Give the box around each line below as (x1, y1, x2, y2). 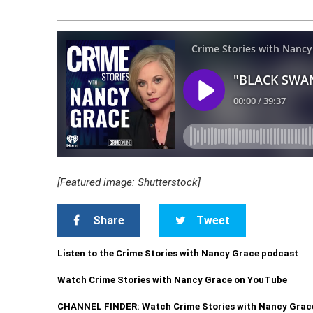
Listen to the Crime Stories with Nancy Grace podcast (57, 248, 299, 259)
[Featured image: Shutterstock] (57, 176, 201, 189)
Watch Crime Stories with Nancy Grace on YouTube (57, 275, 288, 285)
